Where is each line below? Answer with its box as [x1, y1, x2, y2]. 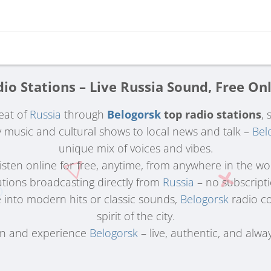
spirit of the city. [96, 209, 175, 223]
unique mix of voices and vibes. [58, 141, 213, 155]
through [61, 107, 107, 122]
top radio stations [161, 107, 261, 122]
